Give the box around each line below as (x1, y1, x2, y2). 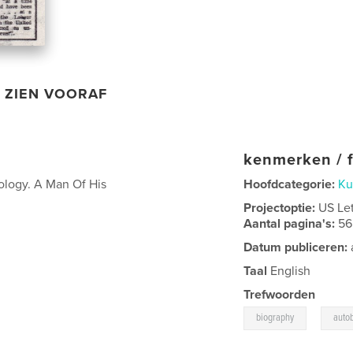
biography (256, 310, 295, 325)
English (267, 262, 311, 279)
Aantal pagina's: (243, 215, 339, 232)
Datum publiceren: (243, 239, 348, 255)
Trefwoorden (243, 286, 316, 303)
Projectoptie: (243, 199, 319, 216)
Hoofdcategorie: (243, 176, 336, 192)
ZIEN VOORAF (5, 84, 108, 102)
